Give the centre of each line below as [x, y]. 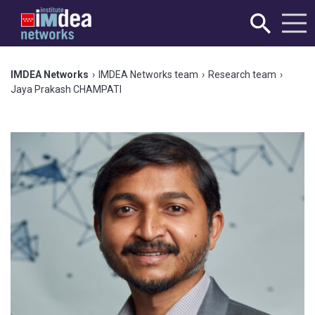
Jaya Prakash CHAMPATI [66, 89]
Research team [242, 75]
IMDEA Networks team [148, 75]
